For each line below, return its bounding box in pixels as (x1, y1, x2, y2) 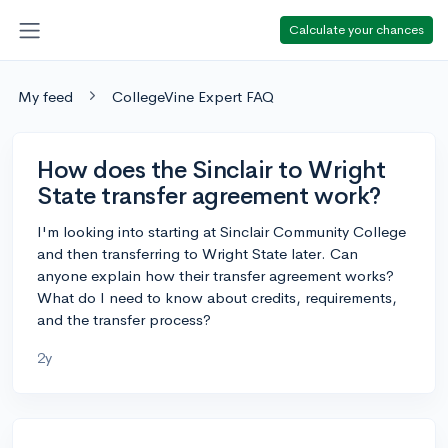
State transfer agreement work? (37, 180, 381, 211)
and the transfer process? (37, 309, 211, 329)
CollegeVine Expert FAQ (112, 86, 274, 106)
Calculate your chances (289, 20, 424, 38)
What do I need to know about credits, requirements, (37, 287, 397, 307)
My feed (18, 86, 73, 106)
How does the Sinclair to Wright (37, 154, 386, 185)
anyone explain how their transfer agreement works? (37, 265, 394, 285)
